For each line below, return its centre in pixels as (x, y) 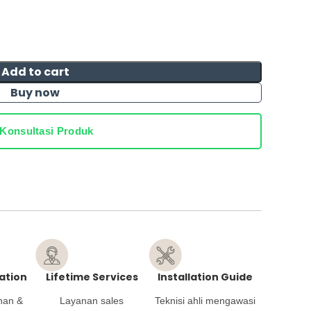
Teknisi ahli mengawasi (205, 301)
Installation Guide (205, 277)
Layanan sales (92, 301)
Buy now (35, 93)
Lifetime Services (92, 277)
